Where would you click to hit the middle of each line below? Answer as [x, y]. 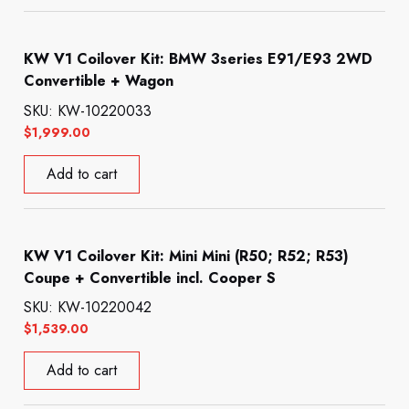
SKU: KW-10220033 [88, 111]
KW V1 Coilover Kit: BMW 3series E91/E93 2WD [199, 59]
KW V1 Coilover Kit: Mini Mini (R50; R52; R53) [187, 256]
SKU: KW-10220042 [88, 308]
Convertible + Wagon [99, 81]
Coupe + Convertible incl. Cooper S [150, 278]
